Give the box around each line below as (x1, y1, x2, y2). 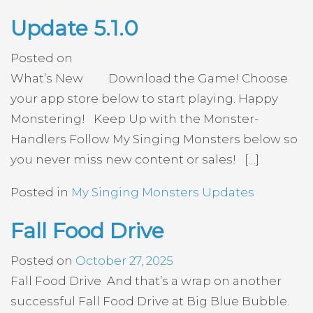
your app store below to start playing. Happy (10, 92, 278, 105)
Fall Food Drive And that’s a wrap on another (10, 273, 282, 288)
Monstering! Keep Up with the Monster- (10, 112, 259, 126)
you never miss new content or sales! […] (10, 152, 259, 166)
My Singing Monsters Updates (71, 184, 254, 199)
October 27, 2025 (75, 253, 173, 268)
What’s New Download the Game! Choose (10, 71, 288, 85)
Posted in (10, 184, 71, 199)
